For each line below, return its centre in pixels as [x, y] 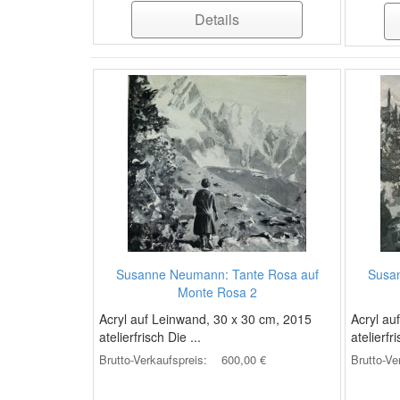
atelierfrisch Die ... [150, 337]
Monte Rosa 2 [217, 292]
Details [217, 19]
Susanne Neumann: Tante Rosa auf [217, 274]
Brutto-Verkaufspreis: [155, 359]
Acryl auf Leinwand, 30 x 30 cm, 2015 [205, 319]
